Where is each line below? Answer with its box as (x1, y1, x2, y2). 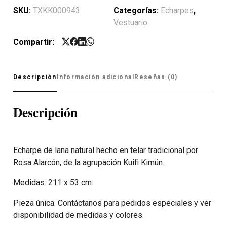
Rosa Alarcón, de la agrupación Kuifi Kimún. (13, 157, 164, 167)
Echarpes (161, 6, 194, 15)
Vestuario (113, 18, 147, 27)
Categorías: (113, 6, 161, 15)
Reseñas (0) (134, 73, 178, 81)
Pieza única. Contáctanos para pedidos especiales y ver (13, 198, 211, 208)
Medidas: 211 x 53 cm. (13, 177, 93, 187)
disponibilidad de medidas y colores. (13, 210, 144, 220)
